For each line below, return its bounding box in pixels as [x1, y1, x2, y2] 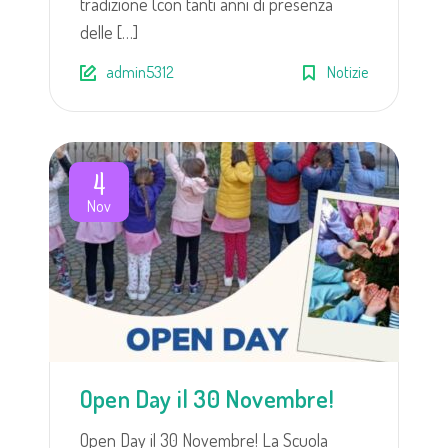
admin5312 [106, 61, 174, 82]
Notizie [327, 61, 368, 82]
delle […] [80, 20, 138, 43]
